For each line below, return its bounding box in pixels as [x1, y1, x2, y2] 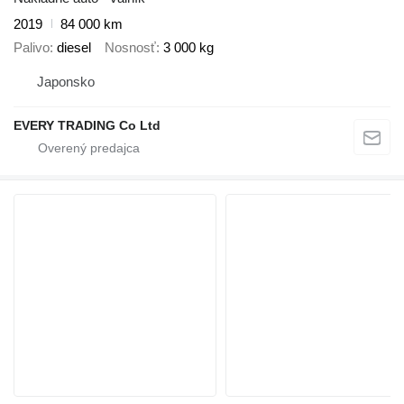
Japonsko [37, 73, 95, 89]
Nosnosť [105, 40, 156, 56]
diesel [57, 40, 91, 56]
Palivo [14, 40, 50, 56]
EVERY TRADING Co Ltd [14, 117, 161, 133]
